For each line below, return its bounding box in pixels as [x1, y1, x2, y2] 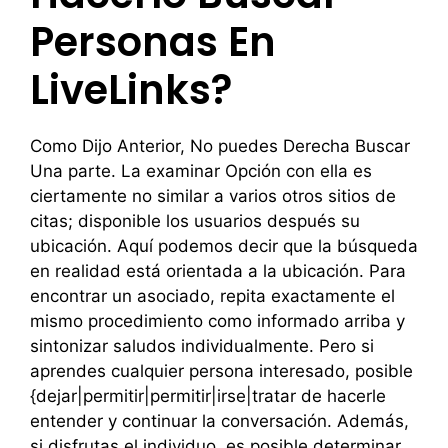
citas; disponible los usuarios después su [30, 211, 360, 231]
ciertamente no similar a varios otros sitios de [30, 186, 396, 206]
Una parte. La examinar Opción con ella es [30, 161, 372, 181]
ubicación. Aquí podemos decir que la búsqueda [30, 236, 418, 256]
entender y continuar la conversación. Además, [30, 411, 409, 431]
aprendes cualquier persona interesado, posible [30, 361, 413, 381]
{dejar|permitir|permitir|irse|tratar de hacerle [30, 386, 386, 406]
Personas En [30, 14, 276, 70]
